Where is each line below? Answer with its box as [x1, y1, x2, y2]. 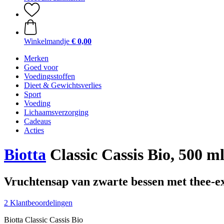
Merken [24, 54, 48, 62]
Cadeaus [24, 117, 51, 125]
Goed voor [24, 63, 58, 71]
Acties [24, 126, 44, 134]
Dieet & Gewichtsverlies [24, 81, 101, 89]
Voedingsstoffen [24, 72, 75, 80]
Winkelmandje [24, 37, 69, 45]
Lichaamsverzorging [24, 108, 88, 116]
